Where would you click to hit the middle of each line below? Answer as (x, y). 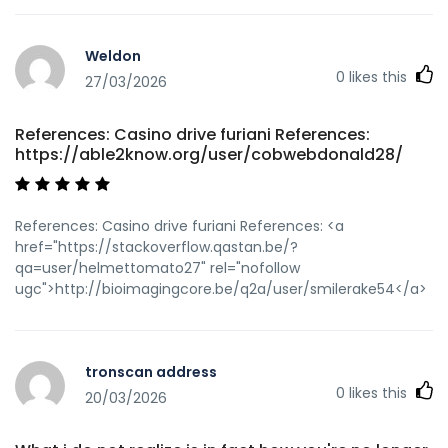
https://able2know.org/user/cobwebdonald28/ (209, 154)
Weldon (113, 56)
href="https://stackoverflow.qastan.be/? (156, 246)
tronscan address (151, 372)
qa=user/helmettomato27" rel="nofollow (157, 267)
